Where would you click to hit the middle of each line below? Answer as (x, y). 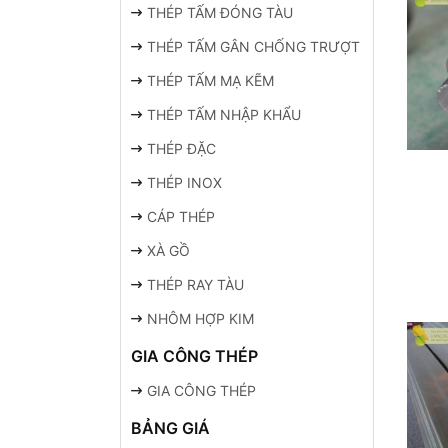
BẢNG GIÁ (170, 428)
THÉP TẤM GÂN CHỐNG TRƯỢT (254, 46)
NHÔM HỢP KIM (201, 318)
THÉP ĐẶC (182, 148)
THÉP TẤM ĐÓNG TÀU (220, 12)
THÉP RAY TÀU (196, 284)
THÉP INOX (185, 182)
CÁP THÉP (181, 216)
